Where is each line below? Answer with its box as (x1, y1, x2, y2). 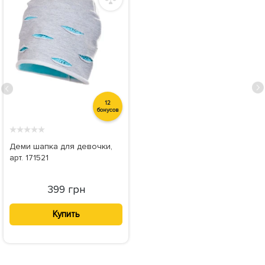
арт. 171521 (9, 152, 49, 163)
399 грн (47, 182, 85, 196)
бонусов (96, 106, 119, 114)
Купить (52, 209, 80, 220)
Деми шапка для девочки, (9, 141, 112, 151)
